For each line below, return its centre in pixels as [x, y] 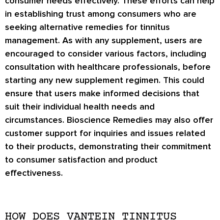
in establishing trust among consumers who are [101, 14]
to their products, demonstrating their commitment [108, 146]
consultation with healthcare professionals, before [108, 67]
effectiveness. [34, 173]
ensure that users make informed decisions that [102, 93]
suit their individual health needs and [80, 106]
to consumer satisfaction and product [81, 159]
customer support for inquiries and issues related [105, 133]
